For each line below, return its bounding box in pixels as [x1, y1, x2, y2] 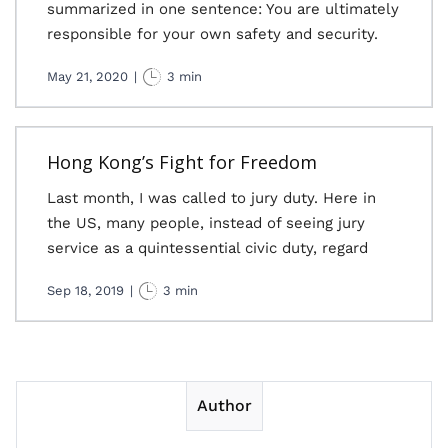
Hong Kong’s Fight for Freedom [47, 150, 317, 174]
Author [196, 396, 252, 415]
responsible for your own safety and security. [47, 25, 378, 43]
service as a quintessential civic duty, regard [47, 239, 368, 257]
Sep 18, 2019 [47, 283, 124, 298]
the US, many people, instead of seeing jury [47, 214, 365, 232]
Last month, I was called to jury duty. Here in [47, 189, 376, 207]
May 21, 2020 [47, 69, 128, 84]
